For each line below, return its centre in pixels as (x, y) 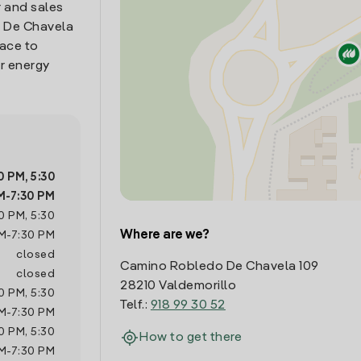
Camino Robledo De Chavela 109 (220, 267)
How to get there (191, 338)
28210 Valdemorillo (178, 286)
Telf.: (135, 305)
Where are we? (165, 235)
